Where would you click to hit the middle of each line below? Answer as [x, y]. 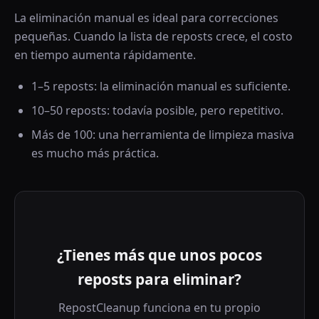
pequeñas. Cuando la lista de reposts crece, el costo [153, 36]
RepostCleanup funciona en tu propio [159, 308]
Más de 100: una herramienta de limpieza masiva [163, 135]
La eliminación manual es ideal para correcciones [146, 18]
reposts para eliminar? [159, 279]
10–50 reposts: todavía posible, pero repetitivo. [157, 110]
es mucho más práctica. [95, 153]
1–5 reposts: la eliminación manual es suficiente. [161, 86]
